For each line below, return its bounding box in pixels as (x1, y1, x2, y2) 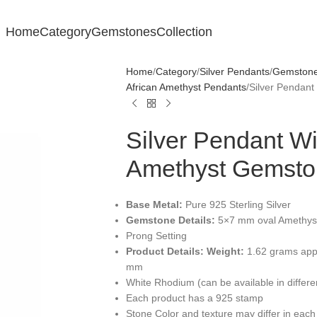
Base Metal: (125, 199, 183, 210)
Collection (156, 24, 212, 39)
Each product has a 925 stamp (125, 292, 263, 304)
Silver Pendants (199, 66, 270, 77)
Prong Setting (125, 230, 187, 241)
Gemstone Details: (125, 214, 215, 226)
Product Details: (125, 246, 204, 257)
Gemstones (91, 24, 156, 39)
